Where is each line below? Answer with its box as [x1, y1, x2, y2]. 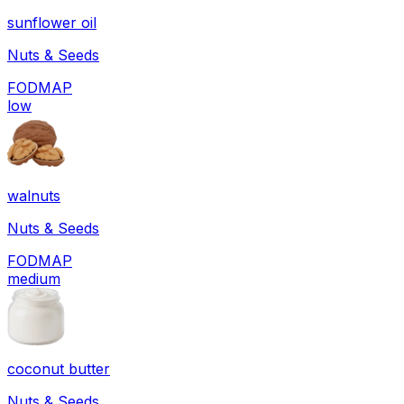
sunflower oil [7, 13, 96, 32]
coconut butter [7, 359, 110, 378]
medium [7, 269, 60, 288]
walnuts [7, 186, 60, 205]
